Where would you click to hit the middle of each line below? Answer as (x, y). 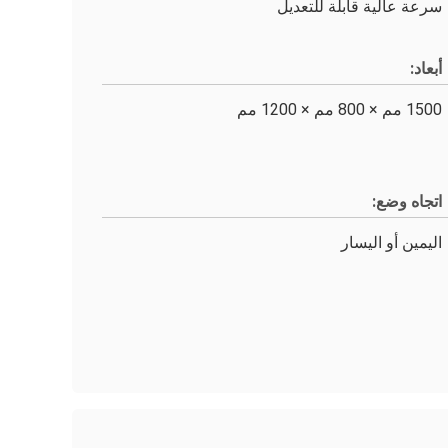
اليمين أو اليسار (391, 242)
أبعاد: (426, 68)
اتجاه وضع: (407, 201)
